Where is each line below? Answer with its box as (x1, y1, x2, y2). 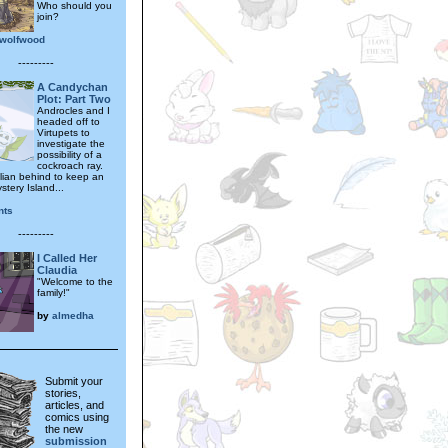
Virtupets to (37, 126, 90, 138)
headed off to (37, 115, 100, 127)
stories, (45, 387, 81, 400)
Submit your (45, 375, 103, 388)
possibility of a (37, 148, 102, 160)
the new (45, 423, 83, 436)
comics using (45, 411, 109, 424)
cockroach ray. (37, 159, 103, 171)
